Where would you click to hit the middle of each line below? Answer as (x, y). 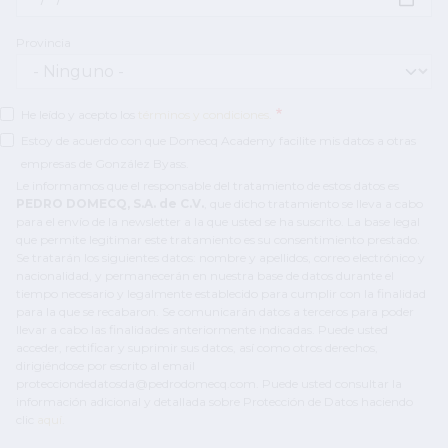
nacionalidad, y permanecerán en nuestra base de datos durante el (205, 276)
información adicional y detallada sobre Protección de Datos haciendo (214, 402)
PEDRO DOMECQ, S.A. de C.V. (110, 204)
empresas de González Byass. (105, 164)
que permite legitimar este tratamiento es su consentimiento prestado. (218, 240)
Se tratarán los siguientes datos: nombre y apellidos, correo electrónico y (220, 258)
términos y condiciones (203, 115)
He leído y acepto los (79, 115)
